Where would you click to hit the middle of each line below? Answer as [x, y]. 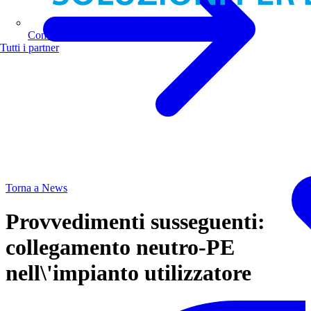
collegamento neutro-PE [120, 247]
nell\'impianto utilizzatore [128, 272]
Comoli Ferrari [60, 35]
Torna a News [36, 187]
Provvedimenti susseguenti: [135, 221]
